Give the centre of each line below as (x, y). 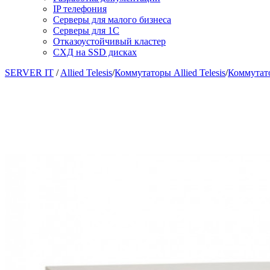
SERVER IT (29, 72)
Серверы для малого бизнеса (112, 19)
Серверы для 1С (86, 30)
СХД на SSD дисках (95, 52)
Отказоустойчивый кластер (109, 41)
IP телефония (80, 8)
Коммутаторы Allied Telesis (170, 72)
